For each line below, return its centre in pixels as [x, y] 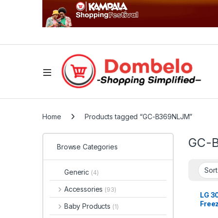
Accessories [84, 189]
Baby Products [88, 206]
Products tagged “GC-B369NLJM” [139, 117]
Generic [78, 172]
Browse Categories [87, 147]
